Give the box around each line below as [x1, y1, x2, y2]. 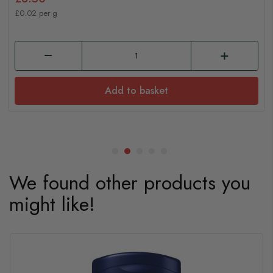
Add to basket [105, 83, 168, 98]
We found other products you [9, 169, 250, 197]
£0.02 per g [15, 7, 57, 19]
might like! [9, 190, 95, 219]
